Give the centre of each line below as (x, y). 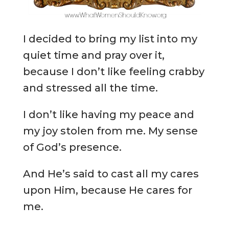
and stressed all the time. (90, 88)
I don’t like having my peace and (108, 114)
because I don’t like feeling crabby (113, 71)
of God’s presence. (72, 147)
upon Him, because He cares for (107, 190)
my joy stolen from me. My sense (110, 131)
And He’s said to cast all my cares (111, 174)
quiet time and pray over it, (94, 55)
